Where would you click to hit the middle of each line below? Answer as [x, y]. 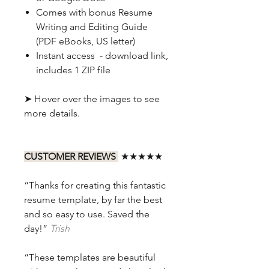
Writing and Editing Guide [92, 26]
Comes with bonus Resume [94, 12]
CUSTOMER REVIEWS [71, 156]
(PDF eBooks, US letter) [86, 41]
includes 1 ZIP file [73, 70]
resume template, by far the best [93, 199]
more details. [52, 113]
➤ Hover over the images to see [92, 98]
